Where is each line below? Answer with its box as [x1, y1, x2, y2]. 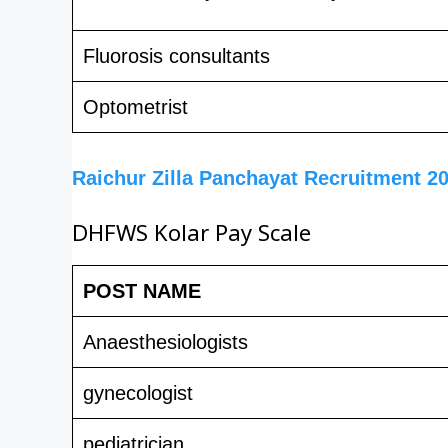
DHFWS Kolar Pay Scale [72, 222, 311, 253]
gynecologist [83, 381, 193, 404]
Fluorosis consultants [83, 44, 270, 67]
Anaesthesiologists [83, 330, 248, 353]
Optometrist [83, 95, 188, 118]
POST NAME [83, 279, 201, 302]
